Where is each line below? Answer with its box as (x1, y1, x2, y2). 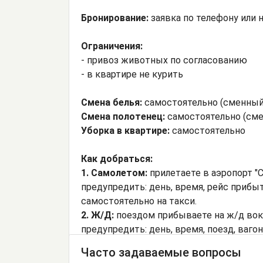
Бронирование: (81, 12, 149, 24)
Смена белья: (81, 97, 142, 109)
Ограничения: (81, 41, 143, 52)
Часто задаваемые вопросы (81, 245, 241, 260)
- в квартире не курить (81, 69, 183, 80)
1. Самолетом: (81, 167, 150, 179)
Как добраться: (81, 153, 153, 165)
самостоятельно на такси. (81, 195, 197, 207)
